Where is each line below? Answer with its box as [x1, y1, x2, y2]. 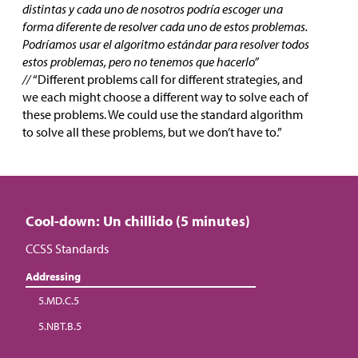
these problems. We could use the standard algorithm [22, 106, 303, 123]
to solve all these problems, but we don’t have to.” [22, 124, 282, 141]
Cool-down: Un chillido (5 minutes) [26, 212, 250, 231]
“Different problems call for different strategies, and [33, 71, 303, 88]
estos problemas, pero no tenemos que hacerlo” [22, 54, 258, 70]
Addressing [26, 269, 81, 284]
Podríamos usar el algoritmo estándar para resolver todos [22, 36, 309, 53]
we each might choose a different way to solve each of [22, 89, 308, 105]
